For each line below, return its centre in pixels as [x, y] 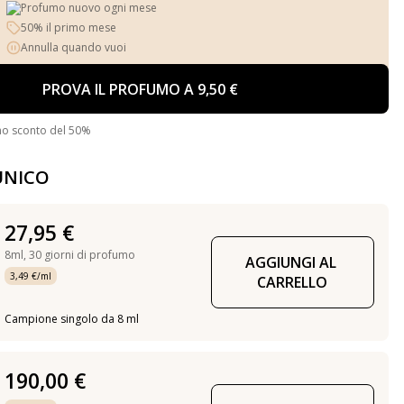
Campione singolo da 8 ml [71, 319]
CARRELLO [293, 282]
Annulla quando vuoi [74, 47]
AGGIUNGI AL [290, 262]
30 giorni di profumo [82, 255]
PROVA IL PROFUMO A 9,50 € [141, 89]
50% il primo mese [69, 28]
